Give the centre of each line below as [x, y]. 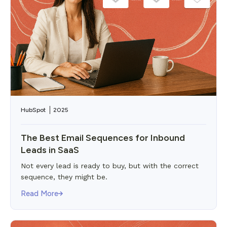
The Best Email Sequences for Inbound [103, 138]
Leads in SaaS [50, 150]
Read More [40, 194]
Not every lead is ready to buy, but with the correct [110, 166]
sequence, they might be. [64, 177]
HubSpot [33, 110]
